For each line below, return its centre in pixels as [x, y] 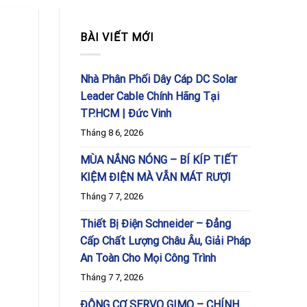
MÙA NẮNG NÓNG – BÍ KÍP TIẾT [159, 160]
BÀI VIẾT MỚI [117, 37]
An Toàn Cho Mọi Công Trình [148, 258]
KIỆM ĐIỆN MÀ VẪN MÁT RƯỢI [156, 177]
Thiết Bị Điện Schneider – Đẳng [156, 223]
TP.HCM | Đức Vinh [126, 113]
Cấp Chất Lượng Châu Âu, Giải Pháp [165, 241]
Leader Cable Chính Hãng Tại [150, 96]
